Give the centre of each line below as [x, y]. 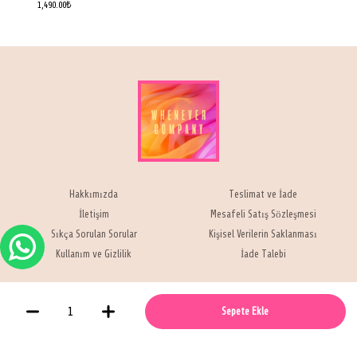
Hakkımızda [94, 195]
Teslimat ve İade [263, 195]
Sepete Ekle [245, 311]
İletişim [94, 215]
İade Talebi [263, 255]
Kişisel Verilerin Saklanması [263, 235]
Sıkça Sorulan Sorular [94, 235]
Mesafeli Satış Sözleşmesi [263, 215]
